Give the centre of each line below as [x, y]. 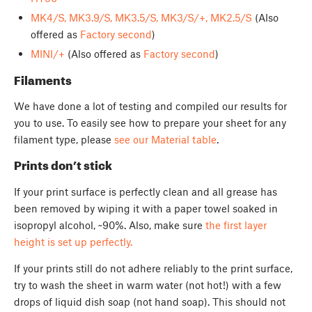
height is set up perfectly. [73, 241]
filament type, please [64, 139]
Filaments [43, 80]
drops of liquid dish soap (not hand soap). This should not [150, 301]
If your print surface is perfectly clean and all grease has [146, 191]
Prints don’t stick [63, 165]
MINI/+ [47, 54]
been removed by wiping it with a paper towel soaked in [146, 208]
